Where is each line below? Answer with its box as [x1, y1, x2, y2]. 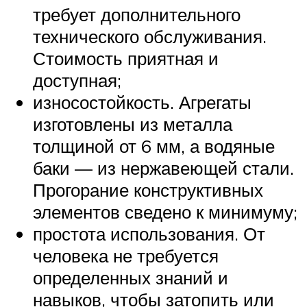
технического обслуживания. [33, 25, 267, 47]
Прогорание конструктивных [33, 178, 263, 201]
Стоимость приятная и [33, 47, 219, 69]
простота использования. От [33, 222, 265, 245]
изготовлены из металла [33, 112, 232, 135]
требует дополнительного [33, 3, 241, 25]
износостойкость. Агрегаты [33, 90, 251, 113]
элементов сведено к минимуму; [33, 200, 297, 223]
